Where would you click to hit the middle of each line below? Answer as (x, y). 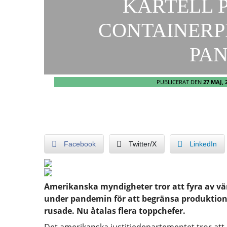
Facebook (80, 144)
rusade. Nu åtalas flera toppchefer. (115, 211)
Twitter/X (143, 144)
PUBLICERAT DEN (180, 82)
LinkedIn (203, 144)
